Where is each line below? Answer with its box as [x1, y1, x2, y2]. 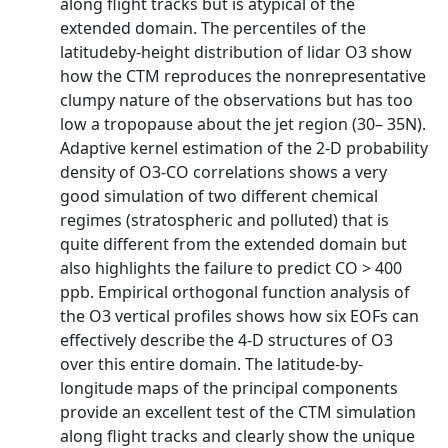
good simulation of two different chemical [60, 185, 378, 207]
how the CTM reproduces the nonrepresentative [60, 65, 426, 87]
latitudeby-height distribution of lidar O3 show [60, 41, 412, 63]
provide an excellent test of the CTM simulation [60, 401, 416, 423]
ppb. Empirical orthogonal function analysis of [60, 281, 410, 303]
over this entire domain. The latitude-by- [60, 353, 363, 375]
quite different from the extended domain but [60, 233, 407, 255]
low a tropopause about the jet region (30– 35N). [60, 113, 426, 135]
